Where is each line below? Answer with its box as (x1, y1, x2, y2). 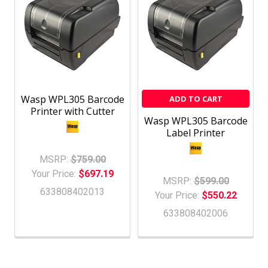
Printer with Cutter (30, 104, 115, 118)
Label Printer (166, 126, 225, 139)
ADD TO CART (169, 93, 223, 104)
